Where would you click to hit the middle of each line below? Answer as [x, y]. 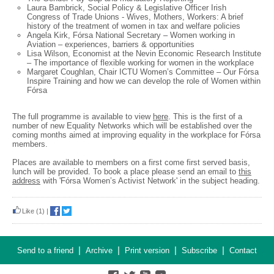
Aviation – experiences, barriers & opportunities [111, 44]
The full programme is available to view [83, 117]
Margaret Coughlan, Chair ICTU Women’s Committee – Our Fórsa [143, 72]
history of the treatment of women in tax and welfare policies [134, 26]
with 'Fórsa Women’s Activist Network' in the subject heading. [150, 181]
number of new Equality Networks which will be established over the [132, 126]
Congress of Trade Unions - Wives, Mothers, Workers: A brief [135, 17]
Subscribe [199, 250]
